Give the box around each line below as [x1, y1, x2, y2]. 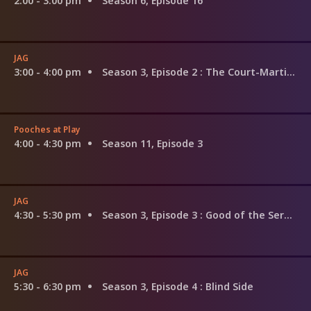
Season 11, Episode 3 [102, 136, 203, 150]
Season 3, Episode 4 [102, 279, 200, 293]
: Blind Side [200, 279, 253, 293]
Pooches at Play [14, 123, 81, 135]
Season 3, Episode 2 [102, 65, 200, 78]
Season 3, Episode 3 [102, 208, 200, 221]
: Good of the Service [200, 208, 284, 221]
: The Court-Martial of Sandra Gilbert [200, 65, 287, 78]
